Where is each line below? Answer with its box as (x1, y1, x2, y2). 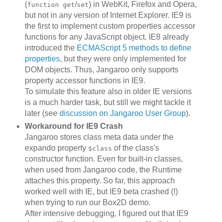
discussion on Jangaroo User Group (59, 109, 186, 118)
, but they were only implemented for (59, 55, 186, 63)
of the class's (111, 144, 159, 153)
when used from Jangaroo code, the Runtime (24, 166, 182, 174)
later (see (24, 109, 59, 118)
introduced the (24, 44, 77, 53)
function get (27, 1, 75, 9)
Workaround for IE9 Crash (24, 122, 123, 131)
